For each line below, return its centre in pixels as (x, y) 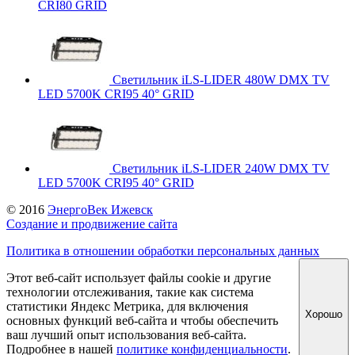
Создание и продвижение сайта (92, 224)
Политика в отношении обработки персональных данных (163, 251)
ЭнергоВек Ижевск (100, 210)
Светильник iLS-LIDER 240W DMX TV (221, 169)
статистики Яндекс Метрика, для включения (127, 307)
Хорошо (324, 314)
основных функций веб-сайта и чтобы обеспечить (142, 321)
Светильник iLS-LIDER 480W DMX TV (221, 80)
